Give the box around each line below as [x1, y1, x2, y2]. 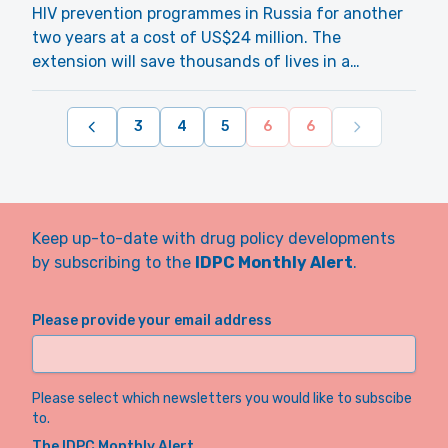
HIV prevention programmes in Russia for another [32, 4, 403, 23]
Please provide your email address [32, 312, 272, 329]
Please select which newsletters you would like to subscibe [32, 390, 412, 407]
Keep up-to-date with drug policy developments [32, 229, 395, 248]
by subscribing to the [32, 253, 195, 272]
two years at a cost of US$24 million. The [32, 28, 341, 47]
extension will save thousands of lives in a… [32, 52, 360, 71]
